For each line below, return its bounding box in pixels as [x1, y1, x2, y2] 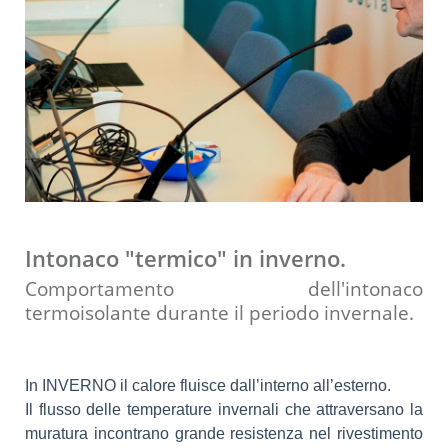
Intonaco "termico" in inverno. [25, 243, 346, 274]
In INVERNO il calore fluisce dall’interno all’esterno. [25, 376, 395, 394]
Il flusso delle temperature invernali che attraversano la [25, 400, 423, 418]
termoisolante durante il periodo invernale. [25, 300, 414, 327]
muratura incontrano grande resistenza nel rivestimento [25, 424, 423, 442]
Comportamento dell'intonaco [25, 276, 423, 303]
